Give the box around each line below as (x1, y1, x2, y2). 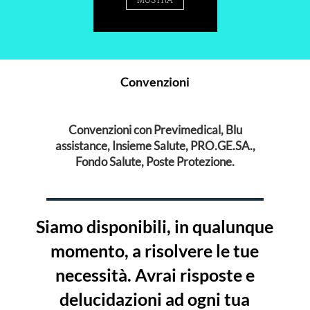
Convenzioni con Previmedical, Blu (68, 123, 242, 138)
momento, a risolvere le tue (51, 240, 259, 262)
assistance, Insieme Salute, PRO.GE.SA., (55, 139, 255, 154)
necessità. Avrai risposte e (55, 264, 255, 286)
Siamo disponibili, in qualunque (36, 216, 274, 237)
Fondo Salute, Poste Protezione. (75, 155, 235, 170)
